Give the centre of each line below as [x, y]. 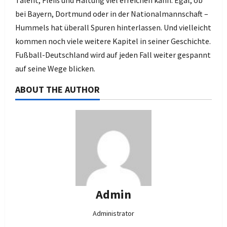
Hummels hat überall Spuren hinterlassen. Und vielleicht [113, 27]
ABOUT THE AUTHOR [58, 89]
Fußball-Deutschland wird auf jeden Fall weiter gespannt [113, 55]
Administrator [113, 213]
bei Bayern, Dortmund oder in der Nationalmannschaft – [112, 14]
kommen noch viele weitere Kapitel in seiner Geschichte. [113, 41]
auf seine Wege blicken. [55, 68]
